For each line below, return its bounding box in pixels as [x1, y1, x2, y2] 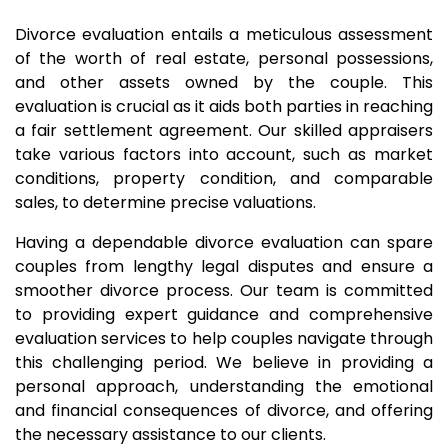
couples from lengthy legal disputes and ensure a [15, 255, 433, 278]
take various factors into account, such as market [15, 143, 433, 166]
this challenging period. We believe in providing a [15, 351, 433, 374]
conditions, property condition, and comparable [15, 167, 433, 190]
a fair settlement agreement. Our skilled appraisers [15, 119, 433, 142]
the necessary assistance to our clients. [15, 423, 326, 446]
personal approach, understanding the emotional [15, 375, 433, 398]
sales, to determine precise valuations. [15, 191, 316, 214]
